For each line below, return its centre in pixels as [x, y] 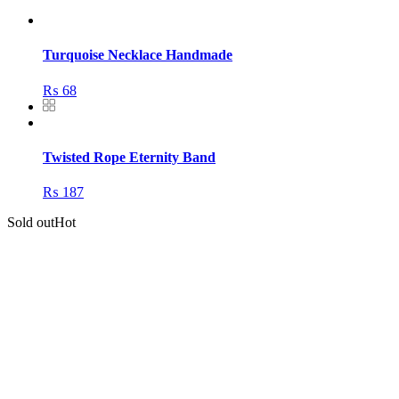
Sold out [31, 223]
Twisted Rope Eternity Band [129, 157]
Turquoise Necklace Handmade [138, 55]
